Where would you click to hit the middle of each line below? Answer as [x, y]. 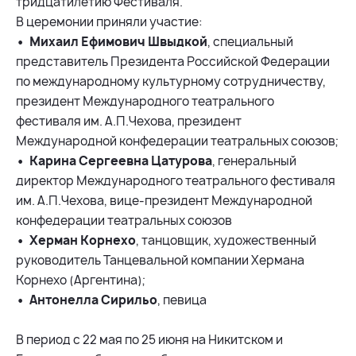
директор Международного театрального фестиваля [176, 181]
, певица [182, 300]
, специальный [250, 42]
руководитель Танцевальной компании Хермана [160, 261]
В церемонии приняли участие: [110, 22]
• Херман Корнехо [76, 241]
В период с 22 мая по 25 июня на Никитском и [149, 340]
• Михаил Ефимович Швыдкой [112, 42]
